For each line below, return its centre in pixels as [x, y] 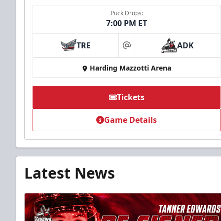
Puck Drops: [127, 13]
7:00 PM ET [127, 23]
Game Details [131, 120]
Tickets [130, 97]
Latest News [70, 173]
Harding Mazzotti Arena [131, 68]
